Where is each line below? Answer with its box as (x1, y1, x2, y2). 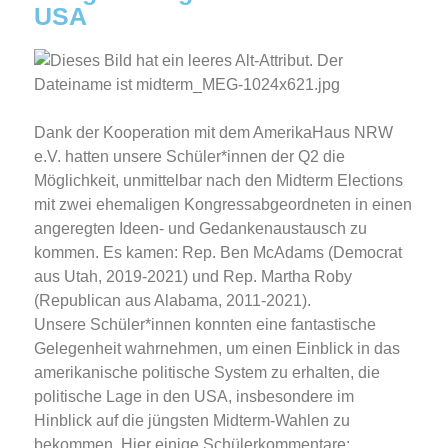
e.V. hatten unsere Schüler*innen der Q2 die (34, 148, 345, 166)
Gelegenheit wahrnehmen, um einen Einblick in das (34, 340, 400, 358)
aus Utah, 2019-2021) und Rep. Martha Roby (34, 268, 352, 286)
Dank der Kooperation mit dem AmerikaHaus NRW (34, 124, 393, 142)
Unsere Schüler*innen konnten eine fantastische (34, 316, 376, 334)
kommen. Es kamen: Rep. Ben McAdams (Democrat (34, 244, 402, 262)
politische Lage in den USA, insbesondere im (34, 388, 354, 406)
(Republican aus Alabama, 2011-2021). (34, 292, 311, 310)
